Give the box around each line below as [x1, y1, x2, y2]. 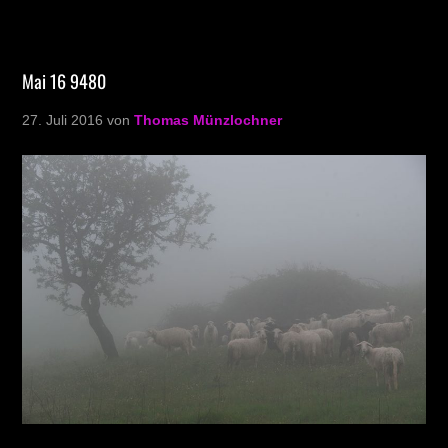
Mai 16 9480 [22, 68, 107, 94]
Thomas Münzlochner [134, 112, 283, 128]
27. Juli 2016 [22, 112, 104, 128]
